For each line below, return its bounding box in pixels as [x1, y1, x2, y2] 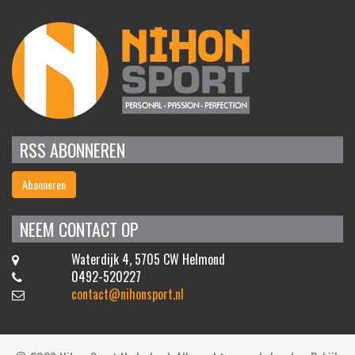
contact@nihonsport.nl [71, 284, 184, 303]
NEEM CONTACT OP [20, 216, 139, 242]
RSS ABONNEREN [20, 136, 125, 162]
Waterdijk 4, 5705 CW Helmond [71, 249, 225, 269]
